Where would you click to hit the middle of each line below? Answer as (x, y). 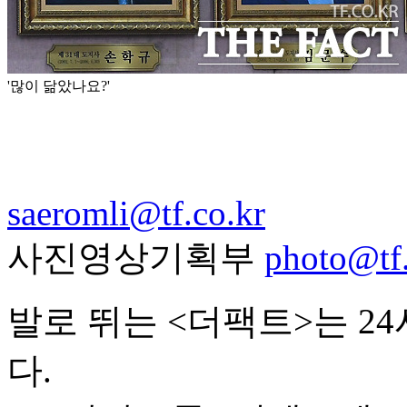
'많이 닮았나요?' (59, 86)
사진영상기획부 (136, 258)
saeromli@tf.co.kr (136, 213)
